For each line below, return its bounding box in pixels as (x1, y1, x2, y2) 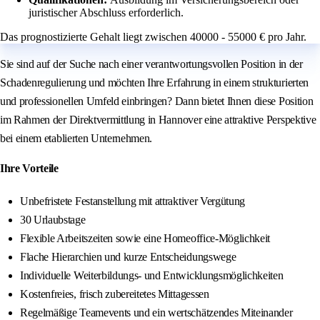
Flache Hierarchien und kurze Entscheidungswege (20, 251, 236, 264)
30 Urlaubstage (20, 214, 86, 226)
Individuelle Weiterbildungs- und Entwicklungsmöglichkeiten (20, 269, 284, 282)
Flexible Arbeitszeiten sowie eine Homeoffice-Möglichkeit (20, 232, 271, 245)
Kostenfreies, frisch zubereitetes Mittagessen (20, 288, 209, 301)
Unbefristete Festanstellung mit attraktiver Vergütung (20, 195, 246, 208)
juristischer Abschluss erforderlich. (29, 6, 184, 19)
